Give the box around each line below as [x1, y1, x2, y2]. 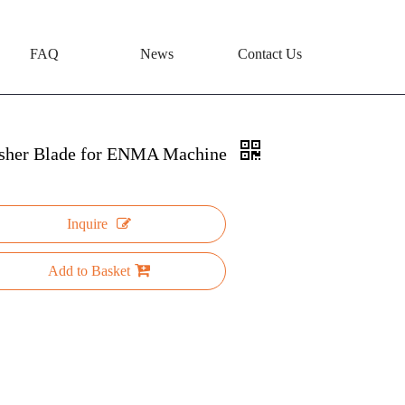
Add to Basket [47, 263, 130, 278]
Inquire [66, 216, 108, 231]
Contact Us [238, 46, 302, 61]
